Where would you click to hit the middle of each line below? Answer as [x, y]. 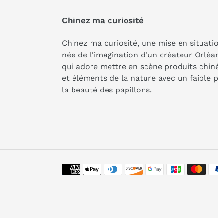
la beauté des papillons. [109, 90]
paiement [79, 192]
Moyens [76, 168]
